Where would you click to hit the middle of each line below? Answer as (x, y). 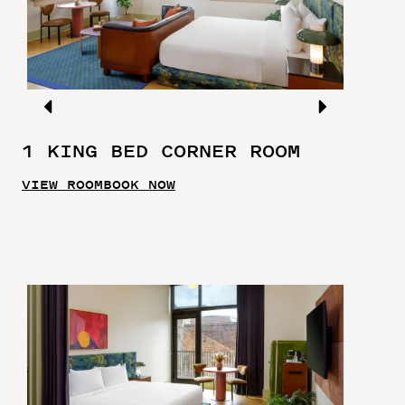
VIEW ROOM (62, 184)
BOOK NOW (139, 184)
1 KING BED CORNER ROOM (161, 151)
